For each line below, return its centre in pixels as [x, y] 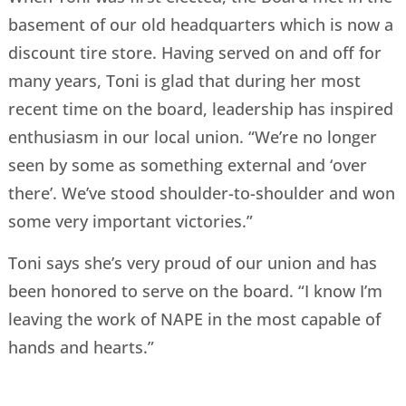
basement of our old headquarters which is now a [200, 25]
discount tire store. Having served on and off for [194, 53]
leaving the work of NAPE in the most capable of [194, 319]
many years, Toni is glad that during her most [184, 81]
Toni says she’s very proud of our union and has [192, 262]
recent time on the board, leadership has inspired [200, 109]
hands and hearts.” [83, 347]
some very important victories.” [132, 222]
